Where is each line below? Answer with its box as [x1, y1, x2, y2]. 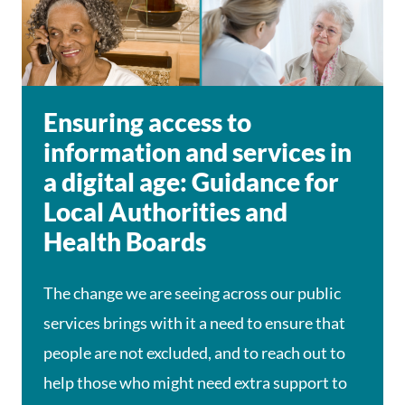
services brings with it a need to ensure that [43, 313, 345, 333]
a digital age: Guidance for [43, 166, 339, 197]
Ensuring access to [43, 107, 251, 137]
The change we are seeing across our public [43, 283, 341, 303]
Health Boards [43, 226, 206, 257]
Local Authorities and [43, 196, 287, 227]
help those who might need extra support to [43, 372, 347, 392]
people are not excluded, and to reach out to [43, 343, 345, 363]
